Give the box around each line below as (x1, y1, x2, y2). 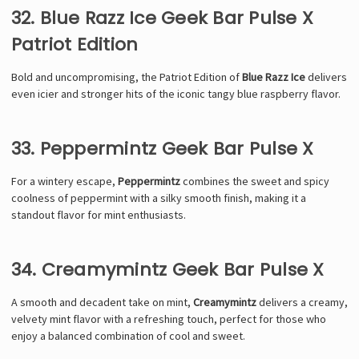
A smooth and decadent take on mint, (10, 294, 193, 309)
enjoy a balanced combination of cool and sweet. (10, 328, 245, 343)
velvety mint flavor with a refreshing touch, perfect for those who (10, 311, 326, 326)
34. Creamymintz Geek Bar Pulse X (10, 256, 325, 282)
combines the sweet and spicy (179, 173, 329, 188)
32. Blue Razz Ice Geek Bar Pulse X (10, 5, 313, 30)
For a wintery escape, (10, 173, 118, 188)
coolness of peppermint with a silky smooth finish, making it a (10, 190, 306, 205)
